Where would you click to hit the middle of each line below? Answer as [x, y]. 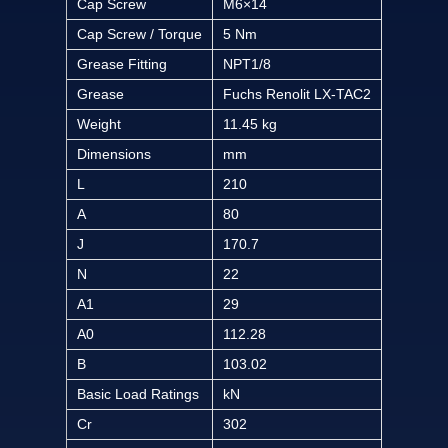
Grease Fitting [122, 64]
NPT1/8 [247, 64]
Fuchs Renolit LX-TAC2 [297, 94]
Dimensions [114, 154]
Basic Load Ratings [138, 394]
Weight [99, 124]
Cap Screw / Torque [139, 34]
